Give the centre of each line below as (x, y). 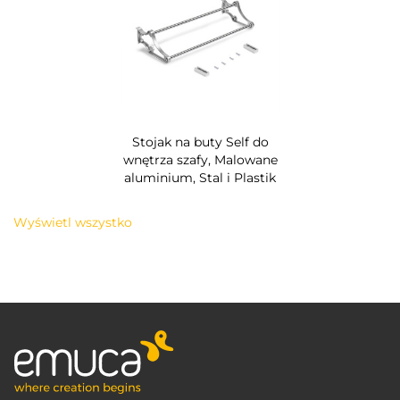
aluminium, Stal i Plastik (200, 178)
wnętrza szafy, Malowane (200, 160)
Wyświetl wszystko (73, 223)
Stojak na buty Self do (200, 142)
